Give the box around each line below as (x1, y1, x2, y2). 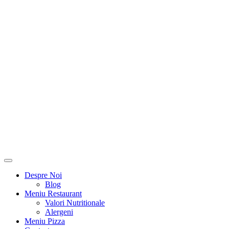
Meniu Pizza (25, 217, 65, 225)
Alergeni (45, 208, 73, 216)
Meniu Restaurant (25, 189, 82, 198)
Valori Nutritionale (45, 198, 105, 207)
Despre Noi (25, 171, 62, 179)
